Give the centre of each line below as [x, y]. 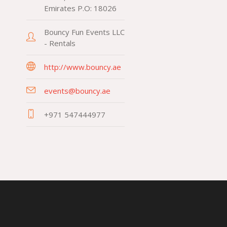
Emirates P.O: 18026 [80, 8]
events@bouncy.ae [77, 91]
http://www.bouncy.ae [82, 67]
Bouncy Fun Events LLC [84, 32]
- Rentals [60, 43]
